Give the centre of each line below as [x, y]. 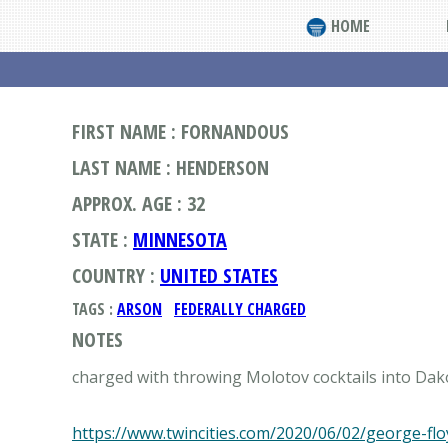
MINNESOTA [180, 239]
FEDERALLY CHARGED [240, 309]
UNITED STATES [219, 275]
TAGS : [94, 309]
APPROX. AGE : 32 [138, 203]
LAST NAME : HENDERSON [170, 167]
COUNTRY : [116, 275]
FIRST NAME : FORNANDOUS [180, 131]
